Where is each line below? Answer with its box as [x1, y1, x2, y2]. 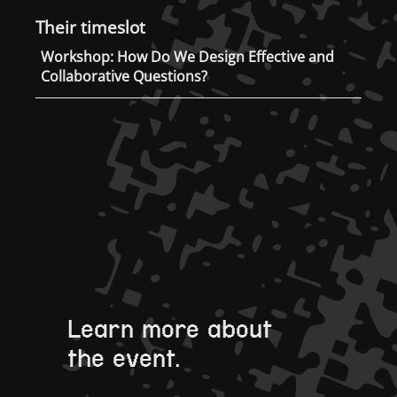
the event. [67, 343, 181, 373]
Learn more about [67, 314, 273, 344]
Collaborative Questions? [41, 66, 208, 87]
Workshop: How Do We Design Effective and [41, 47, 335, 67]
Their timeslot [35, 15, 145, 40]
